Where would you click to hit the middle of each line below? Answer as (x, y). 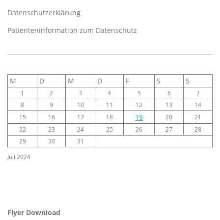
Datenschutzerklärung (44, 12)
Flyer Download (34, 212)
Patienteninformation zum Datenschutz (72, 30)
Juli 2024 (19, 157)
